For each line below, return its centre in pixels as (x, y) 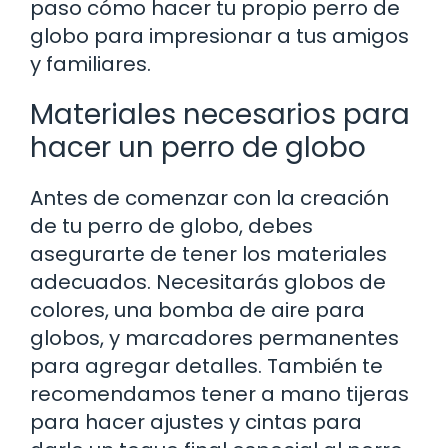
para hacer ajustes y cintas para (196, 421)
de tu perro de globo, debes (171, 225)
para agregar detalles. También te (206, 365)
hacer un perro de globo (198, 147)
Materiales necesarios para (220, 114)
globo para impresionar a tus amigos (219, 35)
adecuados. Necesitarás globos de (208, 281)
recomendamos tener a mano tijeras (219, 393)
